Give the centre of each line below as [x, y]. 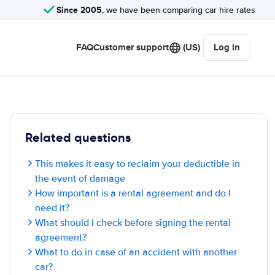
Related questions [78, 137]
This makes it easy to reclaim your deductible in [137, 164]
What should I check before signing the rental [133, 223]
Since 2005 [79, 10]
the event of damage [80, 179]
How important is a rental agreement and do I [133, 193]
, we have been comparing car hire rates [179, 10]
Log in [227, 47]
